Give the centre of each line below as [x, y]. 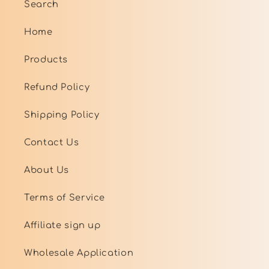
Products [46, 59]
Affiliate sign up [62, 225]
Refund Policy [57, 87]
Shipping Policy [62, 114]
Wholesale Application [79, 252]
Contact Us [52, 142]
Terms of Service [65, 197]
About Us [47, 170]
